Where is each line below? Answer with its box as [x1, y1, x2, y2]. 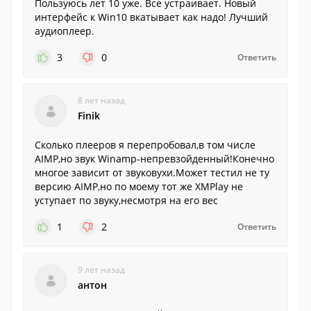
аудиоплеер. [35, 24, 94, 37]
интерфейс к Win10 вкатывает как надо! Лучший [35, 10, 268, 24]
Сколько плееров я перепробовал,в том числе [35, 138, 255, 151]
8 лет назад [78, 94, 125, 106]
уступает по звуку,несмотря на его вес [35, 194, 218, 207]
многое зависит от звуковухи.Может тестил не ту [35, 166, 269, 179]
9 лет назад [78, 264, 125, 276]
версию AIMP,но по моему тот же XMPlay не [35, 180, 243, 193]
